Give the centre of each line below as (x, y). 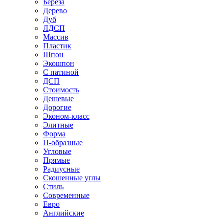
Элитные (58, 125)
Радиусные (61, 169)
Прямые (56, 160)
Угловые (57, 151)
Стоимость (61, 90)
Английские (64, 213)
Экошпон (59, 63)
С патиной (61, 72)
